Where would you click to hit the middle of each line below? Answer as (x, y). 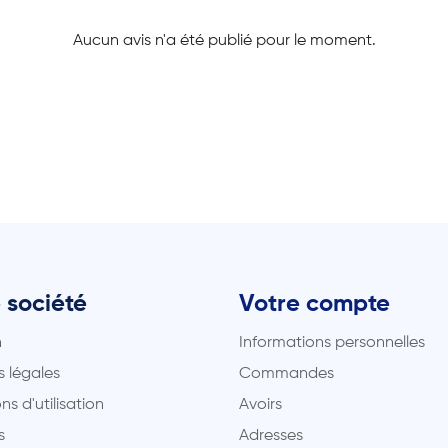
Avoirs (260, 405)
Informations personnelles (332, 343)
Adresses (271, 436)
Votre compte (314, 304)
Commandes (286, 374)
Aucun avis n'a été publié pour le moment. (224, 41)
